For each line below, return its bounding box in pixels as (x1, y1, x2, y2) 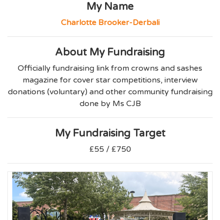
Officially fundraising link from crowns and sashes (18, 63, 202, 74)
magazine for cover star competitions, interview (22, 75, 198, 85)
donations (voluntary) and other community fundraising (7, 87, 213, 97)
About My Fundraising (55, 46, 165, 59)
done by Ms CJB (79, 99, 141, 109)
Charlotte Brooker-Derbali (60, 18, 160, 28)
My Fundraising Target (55, 127, 165, 140)
